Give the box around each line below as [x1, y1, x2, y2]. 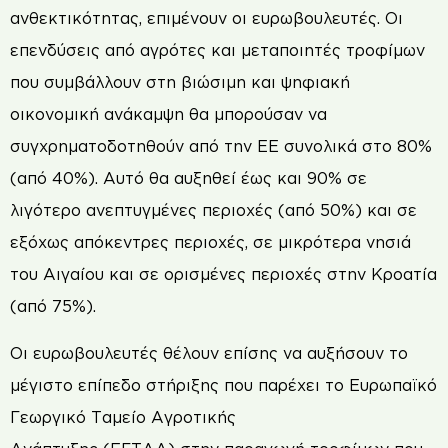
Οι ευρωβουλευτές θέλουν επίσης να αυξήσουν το [10, 343, 408, 362]
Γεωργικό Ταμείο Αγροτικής [10, 407, 236, 426]
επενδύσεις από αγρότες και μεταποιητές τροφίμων [10, 41, 425, 60]
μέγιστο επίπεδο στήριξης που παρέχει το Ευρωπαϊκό [10, 375, 437, 394]
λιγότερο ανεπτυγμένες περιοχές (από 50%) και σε [10, 201, 417, 220]
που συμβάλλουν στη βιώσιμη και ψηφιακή [10, 73, 350, 92]
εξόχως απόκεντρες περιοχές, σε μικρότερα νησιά [10, 233, 411, 252]
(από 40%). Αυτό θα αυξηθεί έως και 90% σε [10, 169, 367, 188]
